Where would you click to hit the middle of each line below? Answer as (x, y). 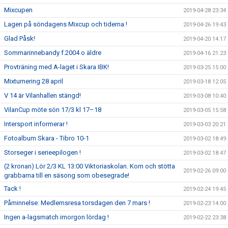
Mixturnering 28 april (34, 81)
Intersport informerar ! (36, 124)
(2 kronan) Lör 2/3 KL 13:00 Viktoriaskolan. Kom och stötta (90, 166)
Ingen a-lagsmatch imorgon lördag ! (56, 217)
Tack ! (12, 189)
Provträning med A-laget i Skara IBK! (56, 67)
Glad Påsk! (20, 38)
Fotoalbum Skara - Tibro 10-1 (47, 138)
